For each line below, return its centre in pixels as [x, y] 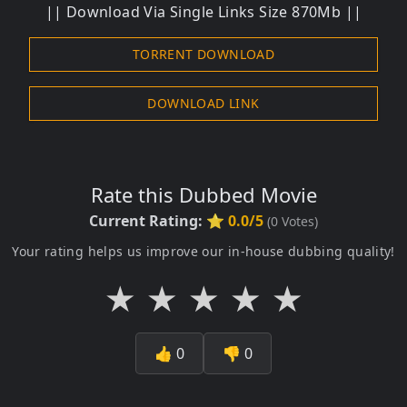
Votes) [298, 221]
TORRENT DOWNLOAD [203, 54]
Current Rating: [148, 220]
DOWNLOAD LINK [203, 103]
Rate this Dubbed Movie [203, 194]
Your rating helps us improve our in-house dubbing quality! [203, 251]
